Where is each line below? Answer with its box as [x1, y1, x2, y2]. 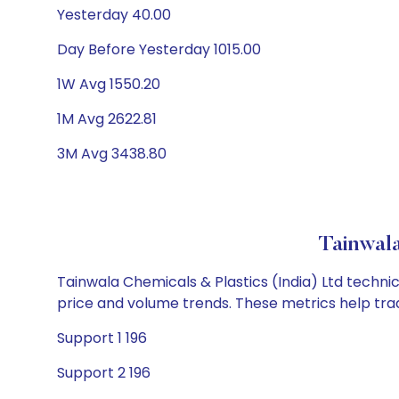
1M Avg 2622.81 [57, 109, 157, 129]
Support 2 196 [57, 362, 151, 383]
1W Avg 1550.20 [57, 74, 160, 94]
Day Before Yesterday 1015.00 [57, 39, 261, 60]
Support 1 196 [57, 328, 147, 348]
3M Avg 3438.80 [57, 143, 167, 164]
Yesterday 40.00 [57, 4, 171, 25]
